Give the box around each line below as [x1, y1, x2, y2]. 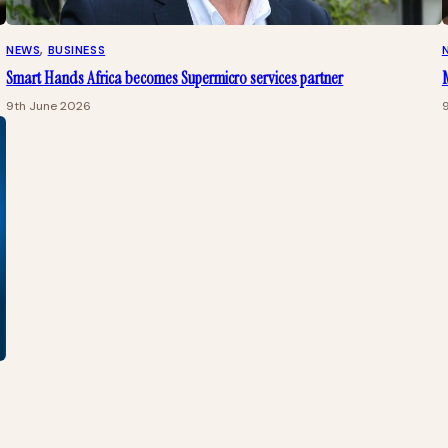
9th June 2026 [6, 97, 92, 114]
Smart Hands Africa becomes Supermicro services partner [6, 66, 344, 89]
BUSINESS [47, 42, 106, 57]
